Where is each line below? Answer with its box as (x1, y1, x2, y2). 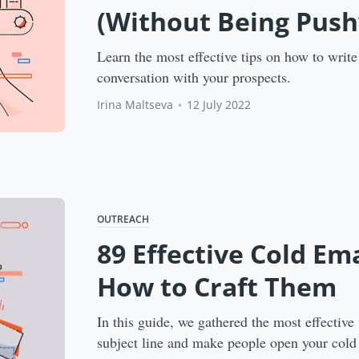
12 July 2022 (187, 97, 252, 113)
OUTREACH (97, 212, 150, 227)
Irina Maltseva (97, 97, 174, 113)
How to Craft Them (97, 269, 337, 305)
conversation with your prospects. (97, 67, 292, 87)
